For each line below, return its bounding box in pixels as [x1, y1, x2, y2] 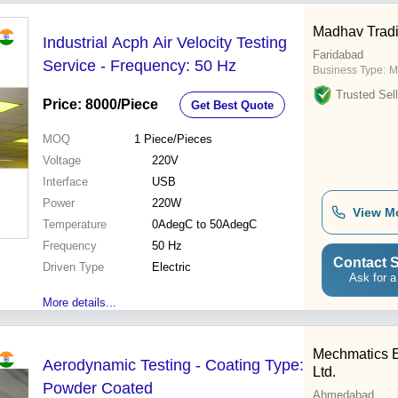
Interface [43, 175, 88, 189]
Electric [152, 260, 191, 275]
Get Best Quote [191, 98, 274, 112]
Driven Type [43, 260, 104, 275]
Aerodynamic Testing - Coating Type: [43, 356, 304, 375]
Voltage [43, 154, 81, 168]
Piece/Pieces [143, 132, 212, 147]
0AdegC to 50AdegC [152, 218, 257, 232]
